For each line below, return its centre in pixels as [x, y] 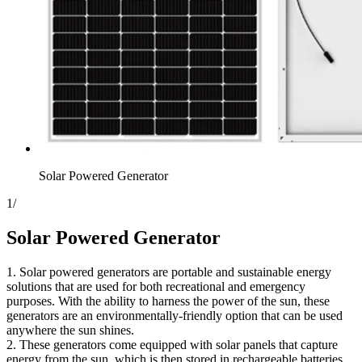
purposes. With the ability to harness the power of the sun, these [168, 301]
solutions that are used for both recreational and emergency [156, 286]
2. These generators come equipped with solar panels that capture [172, 344]
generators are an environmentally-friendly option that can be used [175, 315]
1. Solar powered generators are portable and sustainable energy [169, 271]
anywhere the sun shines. [70, 330]
